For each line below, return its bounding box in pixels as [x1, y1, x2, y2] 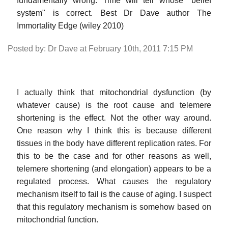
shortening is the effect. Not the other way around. [17, 113, 211, 122]
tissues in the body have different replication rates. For [17, 138, 211, 148]
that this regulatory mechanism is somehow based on [17, 202, 211, 211]
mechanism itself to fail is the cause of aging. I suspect [17, 189, 211, 198]
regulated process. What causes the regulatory [17, 177, 211, 186]
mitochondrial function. [17, 215, 98, 224]
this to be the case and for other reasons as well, [17, 151, 211, 160]
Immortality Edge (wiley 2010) [17, 21, 124, 30]
